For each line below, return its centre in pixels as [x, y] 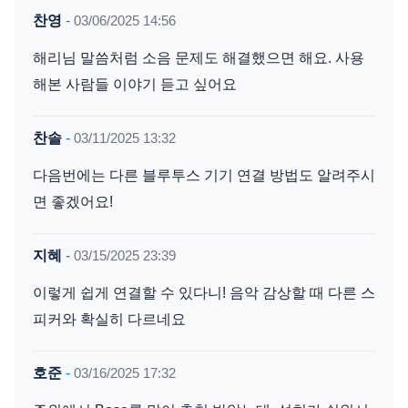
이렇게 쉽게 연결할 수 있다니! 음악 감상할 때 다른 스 [204, 292]
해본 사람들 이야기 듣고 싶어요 [135, 84]
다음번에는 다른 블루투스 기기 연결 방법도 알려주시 [204, 175]
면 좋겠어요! [73, 201]
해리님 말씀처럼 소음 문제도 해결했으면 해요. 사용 [199, 57]
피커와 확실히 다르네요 [109, 319]
